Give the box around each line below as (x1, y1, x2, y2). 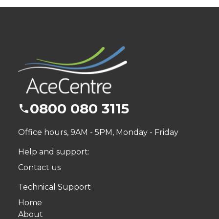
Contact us (18, 162, 61, 172)
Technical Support (18, 182, 91, 192)
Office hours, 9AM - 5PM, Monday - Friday (18, 127, 178, 137)
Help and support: (18, 147, 89, 156)
